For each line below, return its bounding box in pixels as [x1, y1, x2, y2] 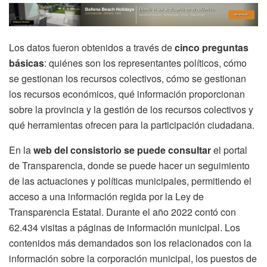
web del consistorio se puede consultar [33, 143, 211, 157]
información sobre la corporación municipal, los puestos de [9, 252, 257, 266]
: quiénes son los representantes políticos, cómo [44, 56, 247, 70]
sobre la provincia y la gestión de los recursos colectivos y [9, 103, 253, 117]
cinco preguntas [175, 41, 249, 55]
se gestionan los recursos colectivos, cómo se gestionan [9, 72, 246, 86]
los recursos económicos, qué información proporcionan [9, 87, 245, 101]
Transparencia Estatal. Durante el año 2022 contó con [9, 205, 236, 219]
